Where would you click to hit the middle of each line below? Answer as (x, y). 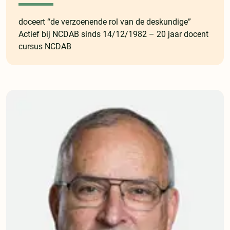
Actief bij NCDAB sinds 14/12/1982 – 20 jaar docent (113, 34)
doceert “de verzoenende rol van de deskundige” (105, 22)
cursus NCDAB (45, 47)
